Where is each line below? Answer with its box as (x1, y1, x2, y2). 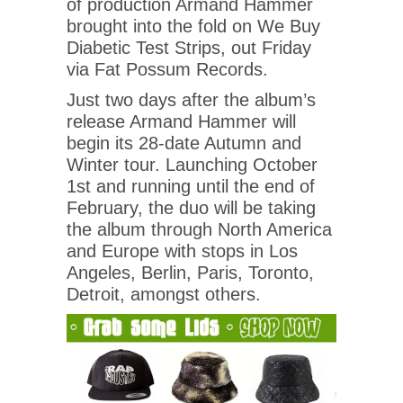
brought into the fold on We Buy (67, 15, 320, 36)
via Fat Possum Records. (67, 58, 268, 79)
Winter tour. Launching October (67, 154, 318, 175)
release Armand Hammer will (67, 111, 296, 131)
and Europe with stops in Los (67, 240, 298, 261)
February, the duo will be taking (67, 197, 316, 218)
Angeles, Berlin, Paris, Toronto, (67, 262, 314, 282)
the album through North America (67, 219, 332, 239)
